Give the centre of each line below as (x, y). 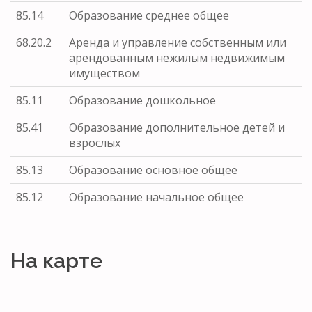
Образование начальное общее (156, 197)
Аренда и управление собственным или (178, 42)
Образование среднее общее (149, 15)
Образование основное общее (153, 170)
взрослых (95, 142)
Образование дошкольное (142, 100)
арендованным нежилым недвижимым (177, 57)
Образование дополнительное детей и (177, 127)
